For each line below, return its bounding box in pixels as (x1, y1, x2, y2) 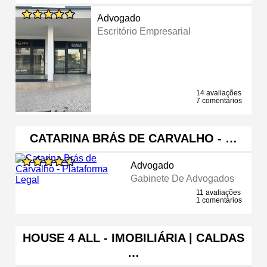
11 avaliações (196, 188, 241, 197)
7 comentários (196, 96, 242, 105)
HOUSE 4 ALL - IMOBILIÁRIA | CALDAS (23, 231, 244, 244)
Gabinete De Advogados (130, 173, 234, 184)
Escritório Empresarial (97, 26, 191, 36)
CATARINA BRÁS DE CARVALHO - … (30, 131, 237, 145)
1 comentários (196, 195, 242, 204)
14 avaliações (196, 88, 241, 97)
